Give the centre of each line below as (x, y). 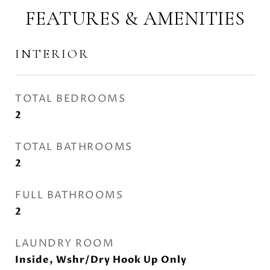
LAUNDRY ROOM (64, 243)
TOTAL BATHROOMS (74, 147)
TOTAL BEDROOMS (70, 99)
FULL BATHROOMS (69, 195)
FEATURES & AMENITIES (135, 18)
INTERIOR (52, 54)
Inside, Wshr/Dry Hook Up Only (101, 260)
